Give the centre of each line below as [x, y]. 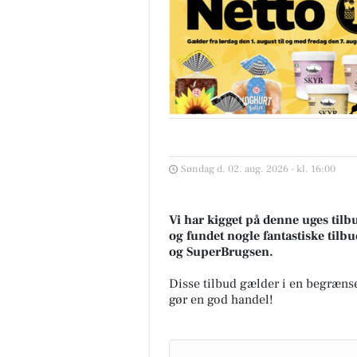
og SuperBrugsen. [221, 252]
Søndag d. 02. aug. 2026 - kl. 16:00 [258, 169]
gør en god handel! [221, 300]
